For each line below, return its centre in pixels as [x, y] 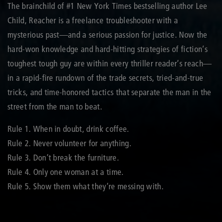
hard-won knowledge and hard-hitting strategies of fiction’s [108, 49]
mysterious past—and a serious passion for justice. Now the [108, 34]
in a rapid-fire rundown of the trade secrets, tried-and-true [106, 77]
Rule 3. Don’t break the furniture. [63, 157]
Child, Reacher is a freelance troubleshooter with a [93, 20]
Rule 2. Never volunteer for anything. [69, 143]
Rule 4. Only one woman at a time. [66, 171]
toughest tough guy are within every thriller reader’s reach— [110, 63]
